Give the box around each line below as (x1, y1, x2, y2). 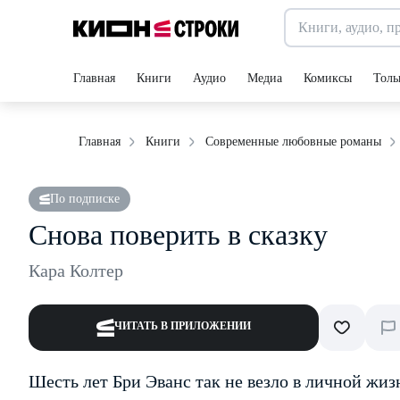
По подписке (50, 192, 120, 205)
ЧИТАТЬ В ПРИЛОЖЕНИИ (114, 320, 251, 332)
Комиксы (304, 71, 352, 85)
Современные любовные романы (205, 135, 381, 148)
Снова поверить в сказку (29, 219, 328, 251)
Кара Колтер (29, 261, 123, 280)
